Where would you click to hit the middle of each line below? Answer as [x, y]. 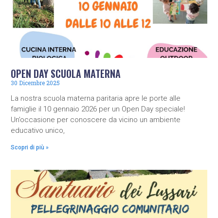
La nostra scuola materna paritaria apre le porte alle [96, 99]
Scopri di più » [30, 148]
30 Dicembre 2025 [36, 83]
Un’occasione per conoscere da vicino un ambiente [96, 120]
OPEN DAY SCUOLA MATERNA [66, 74]
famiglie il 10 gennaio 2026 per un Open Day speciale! [98, 109]
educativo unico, [38, 131]
